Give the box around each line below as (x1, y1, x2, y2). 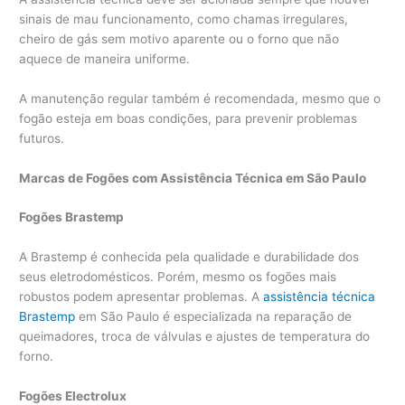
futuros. (19, 130, 65, 146)
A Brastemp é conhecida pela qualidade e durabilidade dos (19, 250, 360, 265)
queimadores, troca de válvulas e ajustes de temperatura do (19, 329, 371, 344)
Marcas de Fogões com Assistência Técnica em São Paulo (19, 170, 367, 185)
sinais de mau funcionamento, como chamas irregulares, (19, 11, 349, 26)
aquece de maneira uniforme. (19, 51, 191, 66)
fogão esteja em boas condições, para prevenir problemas (19, 110, 358, 126)
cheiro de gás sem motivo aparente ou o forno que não (19, 31, 340, 46)
